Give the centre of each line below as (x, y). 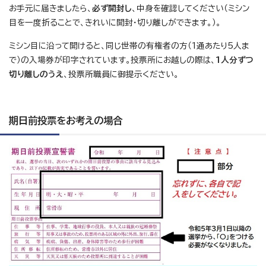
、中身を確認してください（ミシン (191, 8)
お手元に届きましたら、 (50, 8)
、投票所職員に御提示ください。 (121, 74)
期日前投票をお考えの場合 (66, 120)
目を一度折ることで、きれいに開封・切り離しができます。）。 (115, 22)
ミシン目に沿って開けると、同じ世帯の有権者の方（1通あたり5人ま (129, 45)
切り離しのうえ (36, 74)
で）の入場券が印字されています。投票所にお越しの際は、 (112, 60)
